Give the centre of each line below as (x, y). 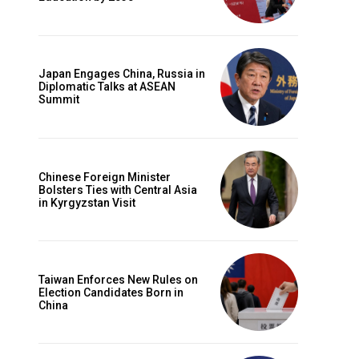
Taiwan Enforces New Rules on (118, 279)
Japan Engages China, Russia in (122, 74)
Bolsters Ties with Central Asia (118, 190)
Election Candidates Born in (111, 292)
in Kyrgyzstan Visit (87, 202)
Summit (59, 100)
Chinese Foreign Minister (105, 177)
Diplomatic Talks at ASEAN (107, 87)
